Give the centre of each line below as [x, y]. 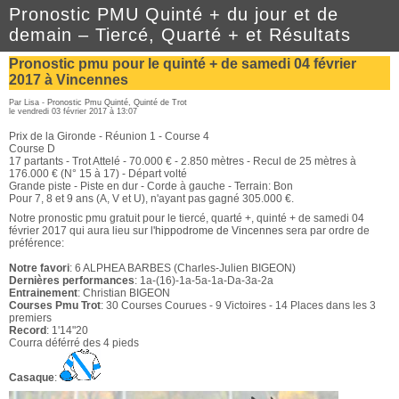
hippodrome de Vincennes [219, 231]
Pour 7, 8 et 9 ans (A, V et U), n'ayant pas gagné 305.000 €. [151, 199]
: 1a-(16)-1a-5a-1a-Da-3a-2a [204, 281]
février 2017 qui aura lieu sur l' [82, 231]
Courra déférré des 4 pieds [74, 343]
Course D [32, 149]
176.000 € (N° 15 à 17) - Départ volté [98, 174]
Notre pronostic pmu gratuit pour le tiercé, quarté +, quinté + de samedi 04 [187, 218]
